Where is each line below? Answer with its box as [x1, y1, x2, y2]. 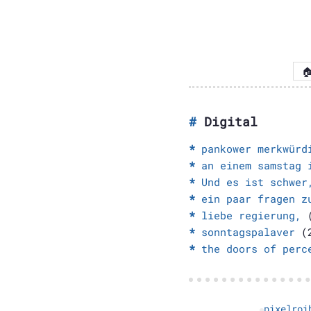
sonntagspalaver [201, 224, 295, 239]
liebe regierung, [201, 208, 301, 222]
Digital [204, 112, 258, 130]
